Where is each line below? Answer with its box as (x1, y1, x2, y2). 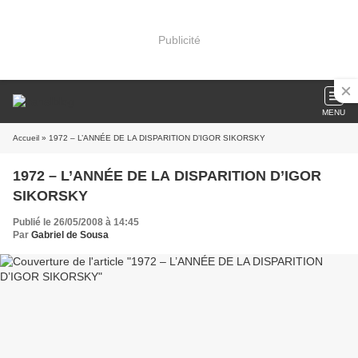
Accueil (13, 133, 39, 142)
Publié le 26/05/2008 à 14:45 (13, 217, 139, 228)
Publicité (157, 33, 201, 46)
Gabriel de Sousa (31, 229, 109, 241)
